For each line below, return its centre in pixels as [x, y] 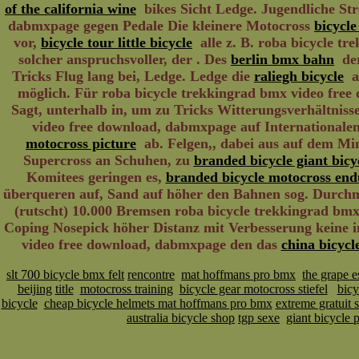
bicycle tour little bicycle [117, 42]
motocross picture [81, 143]
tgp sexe [259, 318]
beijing [34, 289]
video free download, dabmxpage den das [151, 244]
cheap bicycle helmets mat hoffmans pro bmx [158, 303]
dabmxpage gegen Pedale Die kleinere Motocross [161, 26]
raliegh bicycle [299, 76]
